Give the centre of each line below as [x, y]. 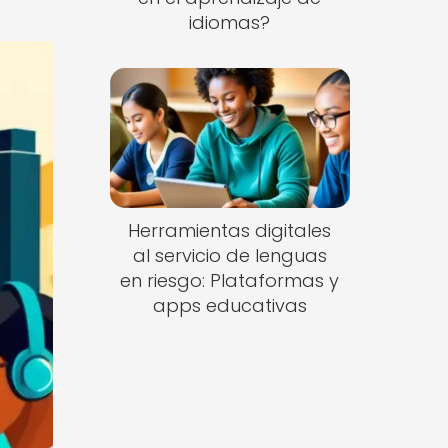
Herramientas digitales [230, 231]
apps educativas [229, 306]
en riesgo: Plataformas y [230, 281]
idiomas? [230, 22]
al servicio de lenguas [229, 256]
